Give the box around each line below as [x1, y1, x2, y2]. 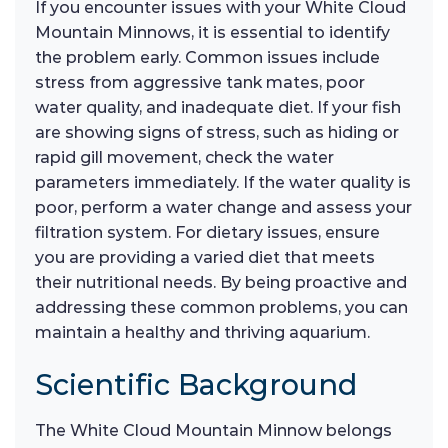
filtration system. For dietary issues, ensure [35, 223, 380, 243]
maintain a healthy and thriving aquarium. [35, 323, 370, 343]
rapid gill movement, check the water [35, 148, 334, 168]
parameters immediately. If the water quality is [35, 173, 411, 193]
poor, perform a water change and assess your [35, 198, 412, 218]
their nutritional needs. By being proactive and [35, 273, 407, 293]
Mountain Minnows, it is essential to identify [35, 23, 390, 43]
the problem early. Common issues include [35, 48, 380, 68]
